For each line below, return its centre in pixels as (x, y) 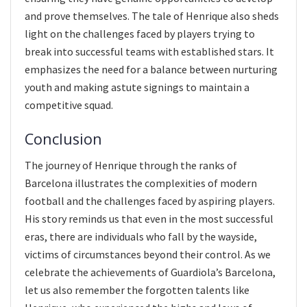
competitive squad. (69, 105)
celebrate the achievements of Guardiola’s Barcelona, (150, 272)
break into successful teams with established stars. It (149, 52)
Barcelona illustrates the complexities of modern (141, 183)
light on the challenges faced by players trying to (140, 34)
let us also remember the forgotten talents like (137, 290)
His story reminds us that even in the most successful (149, 219)
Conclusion (63, 138)
